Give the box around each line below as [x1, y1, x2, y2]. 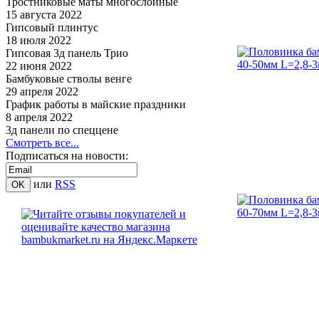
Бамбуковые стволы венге [6, 73, 132, 85]
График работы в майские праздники [6, 98, 186, 110]
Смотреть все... [6, 137, 79, 149]
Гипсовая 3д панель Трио [6, 47, 128, 59]
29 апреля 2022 [6, 85, 78, 98]
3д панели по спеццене [6, 124, 118, 136]
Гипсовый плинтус [6, 21, 98, 33]
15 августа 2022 [6, 9, 82, 21]
